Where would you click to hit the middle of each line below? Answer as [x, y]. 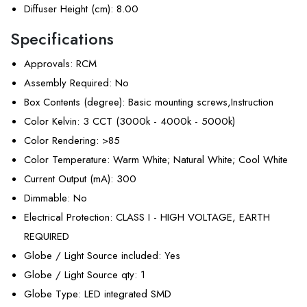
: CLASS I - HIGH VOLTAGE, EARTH [190, 218]
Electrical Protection [67, 218]
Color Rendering [60, 141]
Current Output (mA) [67, 179]
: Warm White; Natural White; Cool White [197, 160]
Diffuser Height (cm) [67, 9]
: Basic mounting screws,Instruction [198, 102]
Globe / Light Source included [91, 256]
